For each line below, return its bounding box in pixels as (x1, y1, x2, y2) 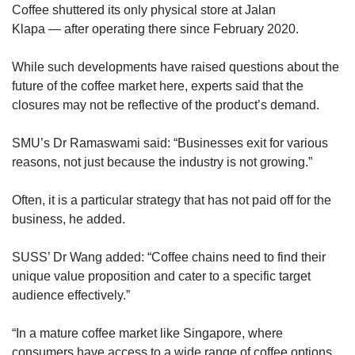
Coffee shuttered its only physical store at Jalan (12, 3, 276, 17)
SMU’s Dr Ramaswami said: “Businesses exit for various (12, 136, 328, 151)
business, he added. (12, 212, 125, 227)
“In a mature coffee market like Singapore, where (12, 326, 283, 341)
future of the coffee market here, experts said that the (12, 79, 303, 94)
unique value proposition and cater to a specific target (12, 269, 311, 284)
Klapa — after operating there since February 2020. (12, 22, 299, 36)
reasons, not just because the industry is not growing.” (12, 155, 312, 170)
